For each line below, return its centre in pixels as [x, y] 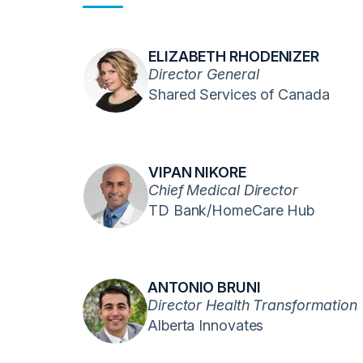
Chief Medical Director [223, 190]
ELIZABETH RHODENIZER [234, 56]
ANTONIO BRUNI [204, 287]
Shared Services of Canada [239, 94]
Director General [204, 74]
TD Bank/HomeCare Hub [231, 210]
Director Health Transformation [252, 305]
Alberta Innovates [206, 325]
